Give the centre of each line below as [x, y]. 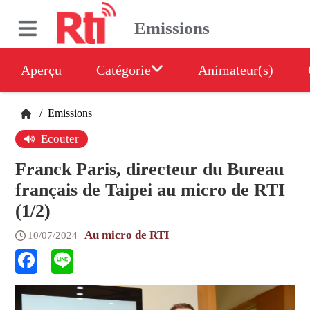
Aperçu [41, 70]
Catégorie [124, 70]
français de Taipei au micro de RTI [151, 190]
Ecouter [59, 139]
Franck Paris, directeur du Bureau [150, 169]
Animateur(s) [236, 70]
